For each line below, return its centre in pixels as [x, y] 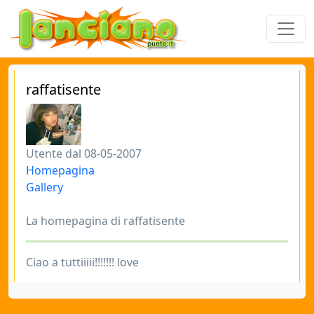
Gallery [45, 187]
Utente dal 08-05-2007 [84, 153]
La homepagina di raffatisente [105, 221]
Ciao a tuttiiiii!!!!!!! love [82, 262]
